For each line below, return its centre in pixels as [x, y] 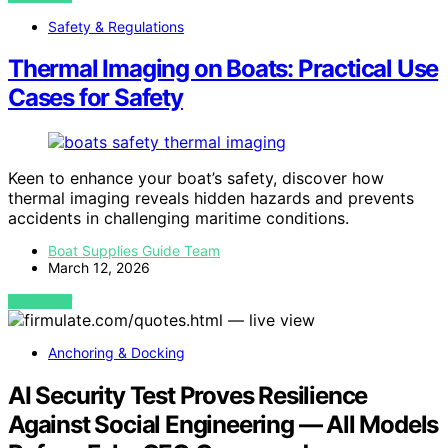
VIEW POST [40, 302]
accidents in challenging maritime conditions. [178, 218]
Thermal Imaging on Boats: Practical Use [223, 69]
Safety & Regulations [116, 26]
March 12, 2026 [99, 268]
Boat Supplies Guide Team [134, 251]
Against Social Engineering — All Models [223, 425]
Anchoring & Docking [116, 353]
